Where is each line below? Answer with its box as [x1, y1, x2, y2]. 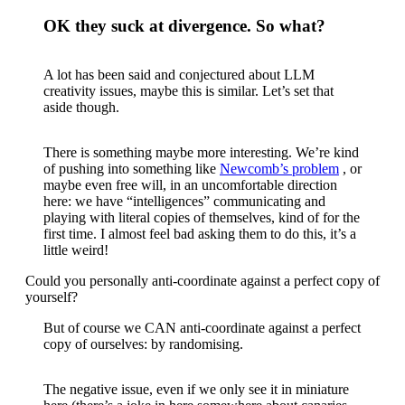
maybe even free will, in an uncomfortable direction [43, 177, 337, 193]
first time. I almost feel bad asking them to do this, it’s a [43, 226, 356, 242]
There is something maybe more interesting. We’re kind [43, 145, 359, 161]
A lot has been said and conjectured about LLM [43, 67, 315, 83]
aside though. [43, 99, 119, 116]
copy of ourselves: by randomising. [43, 336, 243, 353]
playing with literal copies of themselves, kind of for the [43, 210, 360, 226]
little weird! [43, 242, 108, 259]
